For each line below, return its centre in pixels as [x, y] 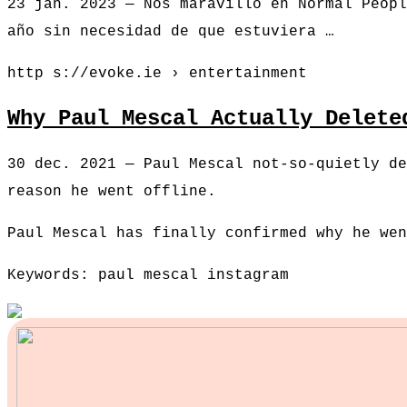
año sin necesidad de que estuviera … [171, 32]
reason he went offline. [112, 192]
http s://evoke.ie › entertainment [157, 74]
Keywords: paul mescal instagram [148, 276]
